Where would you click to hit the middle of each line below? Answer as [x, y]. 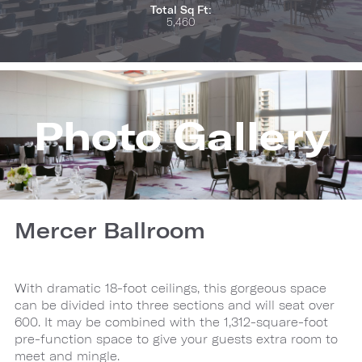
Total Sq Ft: [181, 10]
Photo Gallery [181, 135]
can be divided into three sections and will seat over [175, 305]
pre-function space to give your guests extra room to [176, 339]
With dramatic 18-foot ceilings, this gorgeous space [170, 288]
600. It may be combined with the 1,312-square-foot [171, 322]
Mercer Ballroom [110, 230]
